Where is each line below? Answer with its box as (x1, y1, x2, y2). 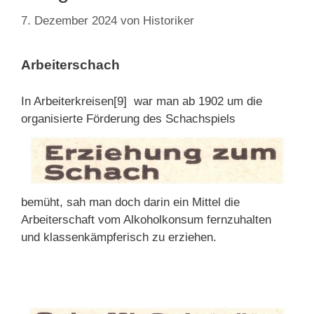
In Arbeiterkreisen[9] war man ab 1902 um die (21, 95, 262, 109)
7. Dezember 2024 (21, 13, 117, 27)
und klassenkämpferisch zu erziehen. (21, 230, 217, 244)
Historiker (143, 13, 194, 27)
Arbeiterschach (21, 57, 120, 72)
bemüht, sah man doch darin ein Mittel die (21, 195, 240, 209)
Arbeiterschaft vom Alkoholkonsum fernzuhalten (21, 212, 271, 226)
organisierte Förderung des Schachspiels (21, 112, 235, 126)
